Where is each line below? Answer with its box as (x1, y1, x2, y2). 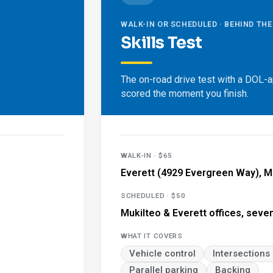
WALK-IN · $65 (121, 151, 172, 160)
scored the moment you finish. (121, 88, 249, 99)
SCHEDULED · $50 (121, 191, 186, 200)
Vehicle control (129, 248, 196, 259)
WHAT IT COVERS (121, 232, 183, 240)
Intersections (213, 248, 270, 259)
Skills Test (121, 32, 202, 53)
